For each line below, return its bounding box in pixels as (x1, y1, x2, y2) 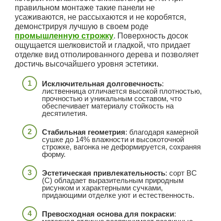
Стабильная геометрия (42, 128, 125, 137)
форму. (42, 150, 66, 159)
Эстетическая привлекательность (42, 169, 165, 178)
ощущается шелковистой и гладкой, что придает (15, 41, 190, 50)
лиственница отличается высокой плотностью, (42, 87, 202, 96)
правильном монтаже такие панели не (15, 3, 155, 12)
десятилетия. (42, 109, 87, 118)
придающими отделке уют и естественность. (42, 191, 194, 200)
